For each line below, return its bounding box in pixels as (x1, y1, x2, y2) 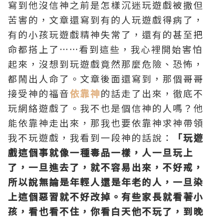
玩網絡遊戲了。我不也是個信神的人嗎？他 (8, 101, 204, 114)
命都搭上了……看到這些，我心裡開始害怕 (8, 42, 203, 55)
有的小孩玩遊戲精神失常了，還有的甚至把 (8, 27, 204, 41)
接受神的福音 (8, 86, 70, 100)
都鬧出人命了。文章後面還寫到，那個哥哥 (8, 72, 204, 85)
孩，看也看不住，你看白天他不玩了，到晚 (8, 204, 204, 218)
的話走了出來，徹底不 (101, 86, 204, 100)
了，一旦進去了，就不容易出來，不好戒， (8, 160, 204, 173)
